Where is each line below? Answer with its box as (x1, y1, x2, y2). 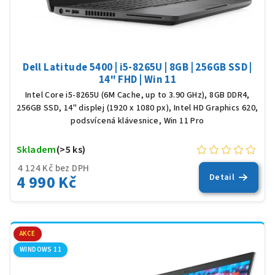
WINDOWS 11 (20, 245, 61, 255)
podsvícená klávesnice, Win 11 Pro (71, 114, 204, 127)
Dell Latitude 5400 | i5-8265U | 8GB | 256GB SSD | (23, 60, 252, 75)
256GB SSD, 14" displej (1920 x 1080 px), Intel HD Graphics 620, (17, 101, 258, 114)
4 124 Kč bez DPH (18, 161, 90, 175)
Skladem (17, 142, 56, 157)
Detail (209, 171, 235, 184)
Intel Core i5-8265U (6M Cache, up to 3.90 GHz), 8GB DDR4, (25, 88, 250, 101)
